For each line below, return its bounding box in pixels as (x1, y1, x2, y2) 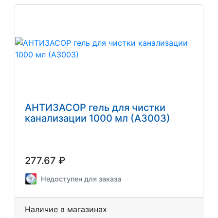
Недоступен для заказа (41, 174, 121, 183)
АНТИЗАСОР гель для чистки (25, 101, 165, 113)
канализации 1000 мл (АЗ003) (25, 112, 170, 124)
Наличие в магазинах (25, 204, 107, 214)
